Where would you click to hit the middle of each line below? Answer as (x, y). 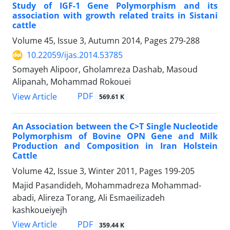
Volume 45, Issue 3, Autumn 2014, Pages (91, 41)
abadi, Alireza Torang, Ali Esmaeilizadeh (89, 197)
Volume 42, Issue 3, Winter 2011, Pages (88, 171)
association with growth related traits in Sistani (115, 16)
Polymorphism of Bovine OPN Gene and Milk (115, 136)
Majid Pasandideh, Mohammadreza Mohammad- (107, 185)
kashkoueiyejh (40, 210)
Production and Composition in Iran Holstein (115, 146)
